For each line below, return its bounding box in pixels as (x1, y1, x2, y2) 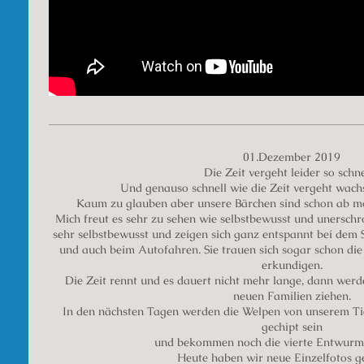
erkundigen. (261, 257, 323, 272)
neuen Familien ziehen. (232, 288, 351, 303)
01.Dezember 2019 (243, 149, 341, 164)
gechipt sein (261, 318, 323, 334)
